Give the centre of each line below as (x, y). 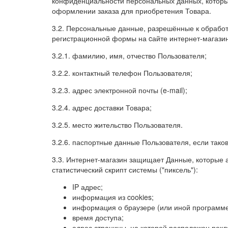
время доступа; (98, 217)
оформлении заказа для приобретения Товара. (132, 11)
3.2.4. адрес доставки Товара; (102, 107)
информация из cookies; (113, 197)
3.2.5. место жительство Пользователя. (117, 125)
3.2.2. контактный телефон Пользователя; (122, 73)
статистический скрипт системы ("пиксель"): (125, 169)
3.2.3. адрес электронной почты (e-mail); (120, 90)
